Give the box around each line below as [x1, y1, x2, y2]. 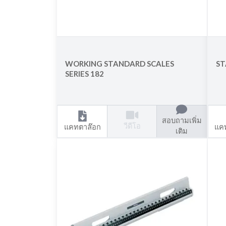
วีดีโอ [123, 122, 141, 130]
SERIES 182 [65, 69, 104, 79]
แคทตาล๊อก [64, 122, 101, 131]
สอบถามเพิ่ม [161, 116, 202, 125]
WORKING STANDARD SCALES [65, 59, 175, 69]
